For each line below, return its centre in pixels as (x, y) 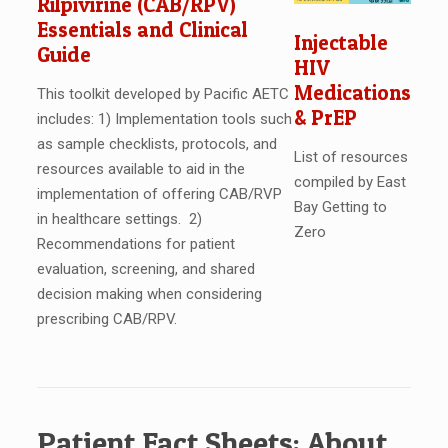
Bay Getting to (341, 206)
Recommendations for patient (135, 244)
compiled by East (350, 181)
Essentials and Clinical (142, 30)
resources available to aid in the (140, 169)
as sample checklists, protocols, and (156, 144)
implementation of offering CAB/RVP (159, 194)
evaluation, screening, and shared (145, 269)
